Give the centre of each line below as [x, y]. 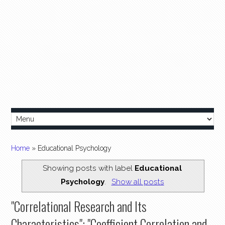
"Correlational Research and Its [79, 206]
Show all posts [138, 182]
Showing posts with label [89, 168]
